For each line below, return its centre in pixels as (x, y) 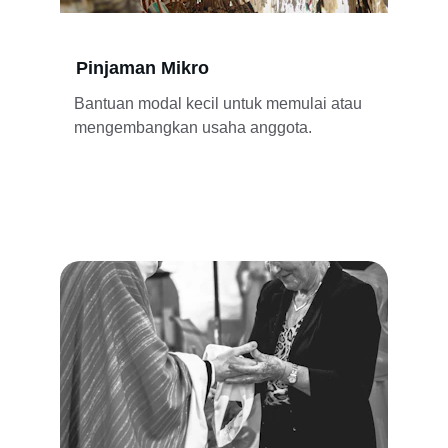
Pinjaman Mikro (142, 68)
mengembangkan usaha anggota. (193, 127)
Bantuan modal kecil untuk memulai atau (220, 103)
